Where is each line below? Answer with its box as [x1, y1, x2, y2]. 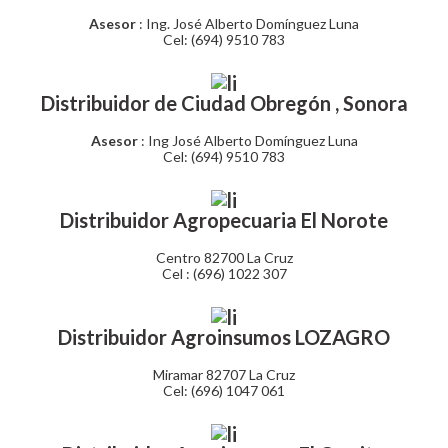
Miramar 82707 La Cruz [153, 366, 295, 383]
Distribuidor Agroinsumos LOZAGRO [58, 325, 390, 349]
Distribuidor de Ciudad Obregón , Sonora [40, 91, 408, 115]
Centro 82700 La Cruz [155, 249, 293, 266]
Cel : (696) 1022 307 [161, 265, 287, 282]
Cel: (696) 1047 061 [163, 382, 285, 399]
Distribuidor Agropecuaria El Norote [60, 208, 388, 232]
